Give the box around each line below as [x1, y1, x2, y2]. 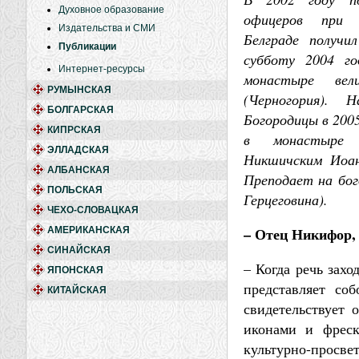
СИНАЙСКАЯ [47, 244, 111, 256]
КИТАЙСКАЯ [47, 284, 107, 296]
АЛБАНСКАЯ [47, 164, 110, 175]
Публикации [58, 41, 116, 52]
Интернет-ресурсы [58, 63, 145, 75]
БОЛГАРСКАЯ [47, 104, 114, 115]
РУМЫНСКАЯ [47, 84, 111, 95]
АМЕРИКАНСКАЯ [47, 224, 130, 236]
